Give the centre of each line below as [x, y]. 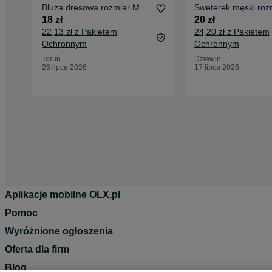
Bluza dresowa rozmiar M [91, 8]
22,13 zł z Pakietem [80, 32]
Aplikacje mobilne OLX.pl [63, 194]
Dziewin [207, 59]
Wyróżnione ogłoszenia [59, 231]
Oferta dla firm [37, 249]
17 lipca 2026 [216, 68]
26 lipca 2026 [64, 68]
